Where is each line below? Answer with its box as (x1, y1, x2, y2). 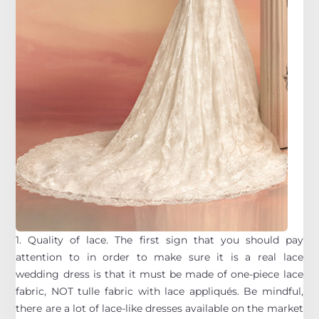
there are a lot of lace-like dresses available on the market (16, 301, 303, 315)
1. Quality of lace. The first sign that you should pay (16, 233, 303, 246)
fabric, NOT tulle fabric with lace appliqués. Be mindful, (16, 284, 303, 298)
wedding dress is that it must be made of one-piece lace (16, 267, 303, 281)
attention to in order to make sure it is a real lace (16, 250, 303, 263)
